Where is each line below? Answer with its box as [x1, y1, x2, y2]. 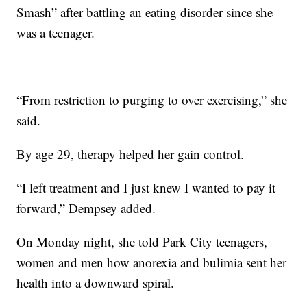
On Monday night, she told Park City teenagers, [16, 233, 268, 251]
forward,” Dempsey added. [16, 199, 156, 217]
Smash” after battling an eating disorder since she [16, 3, 273, 21]
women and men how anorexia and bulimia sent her [16, 254, 287, 271]
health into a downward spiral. [16, 274, 175, 292]
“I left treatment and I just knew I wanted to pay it [16, 179, 276, 197]
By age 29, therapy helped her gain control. [16, 145, 245, 163]
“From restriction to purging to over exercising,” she [16, 91, 288, 109]
